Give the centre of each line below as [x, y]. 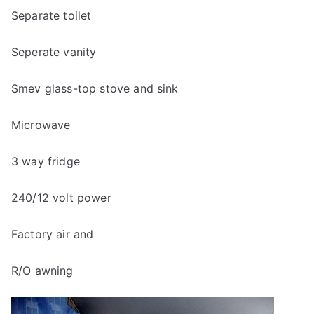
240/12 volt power [61, 198]
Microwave [41, 125]
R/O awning [42, 271]
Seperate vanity [54, 52]
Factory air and [53, 234]
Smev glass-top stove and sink [95, 88]
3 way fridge [46, 161]
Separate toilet [52, 15]
